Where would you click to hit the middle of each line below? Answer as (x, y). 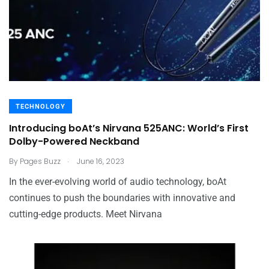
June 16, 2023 (100, 161)
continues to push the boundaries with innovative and (122, 198)
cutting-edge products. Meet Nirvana (86, 214)
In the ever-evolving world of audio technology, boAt (118, 181)
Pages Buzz (40, 161)
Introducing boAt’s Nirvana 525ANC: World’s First (129, 128)
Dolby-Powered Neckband (74, 142)
